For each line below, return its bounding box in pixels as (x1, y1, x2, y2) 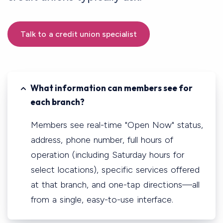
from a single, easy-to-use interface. (31, 194, 173, 205)
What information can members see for (30, 82, 193, 93)
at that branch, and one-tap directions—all (31, 179, 200, 190)
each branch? (30, 96, 85, 107)
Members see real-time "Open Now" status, (31, 119, 203, 130)
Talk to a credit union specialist (20, 29, 137, 39)
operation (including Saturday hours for (31, 149, 184, 160)
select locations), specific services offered (31, 164, 200, 175)
